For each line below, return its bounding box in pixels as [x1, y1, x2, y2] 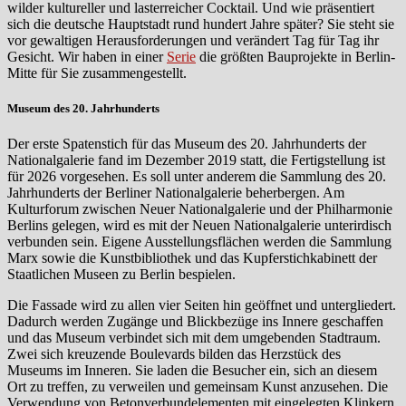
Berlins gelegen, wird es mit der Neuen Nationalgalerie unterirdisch [7, 217, 391, 234]
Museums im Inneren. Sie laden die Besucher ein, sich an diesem [7, 362, 377, 379]
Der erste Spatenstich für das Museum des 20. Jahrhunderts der [7, 136, 366, 152]
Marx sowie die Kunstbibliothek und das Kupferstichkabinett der [7, 250, 377, 266]
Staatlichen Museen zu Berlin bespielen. [7, 266, 236, 283]
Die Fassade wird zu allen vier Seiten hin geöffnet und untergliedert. [7, 297, 396, 314]
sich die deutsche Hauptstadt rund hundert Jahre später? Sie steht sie [7, 15, 394, 32]
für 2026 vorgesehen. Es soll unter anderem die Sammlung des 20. [7, 169, 386, 185]
